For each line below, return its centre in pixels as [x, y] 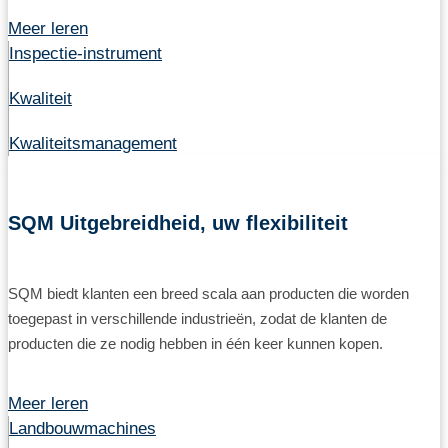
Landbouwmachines [82, 429]
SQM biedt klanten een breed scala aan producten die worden [208, 293]
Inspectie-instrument [85, 54]
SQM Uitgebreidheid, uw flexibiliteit [178, 223]
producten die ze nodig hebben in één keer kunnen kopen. [195, 343]
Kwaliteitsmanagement [93, 144]
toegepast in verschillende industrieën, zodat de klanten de [197, 318]
